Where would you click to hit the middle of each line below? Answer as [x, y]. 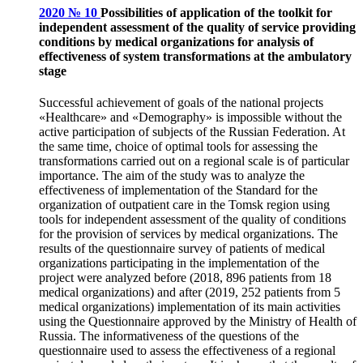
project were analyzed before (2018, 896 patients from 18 [185, 278]
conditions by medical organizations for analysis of [176, 42]
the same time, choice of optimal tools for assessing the [178, 147]
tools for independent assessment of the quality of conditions [192, 220]
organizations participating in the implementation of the [179, 263]
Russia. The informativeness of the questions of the [169, 336]
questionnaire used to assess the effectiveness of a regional [187, 351]
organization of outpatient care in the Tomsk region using [184, 205]
